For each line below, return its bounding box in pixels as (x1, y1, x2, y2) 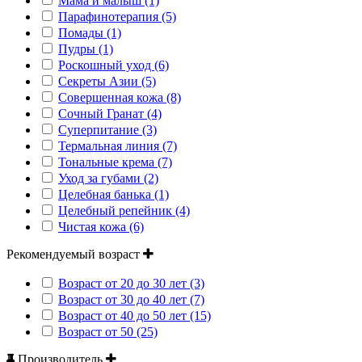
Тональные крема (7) (58, 154, 172, 169)
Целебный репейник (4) (58, 203, 190, 217)
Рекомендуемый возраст (6, 246, 143, 261)
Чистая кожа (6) (58, 219, 144, 234)
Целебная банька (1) (58, 187, 169, 201)
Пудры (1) (58, 41, 113, 56)
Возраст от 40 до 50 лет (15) (58, 308, 211, 322)
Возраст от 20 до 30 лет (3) (58, 276, 204, 290)
